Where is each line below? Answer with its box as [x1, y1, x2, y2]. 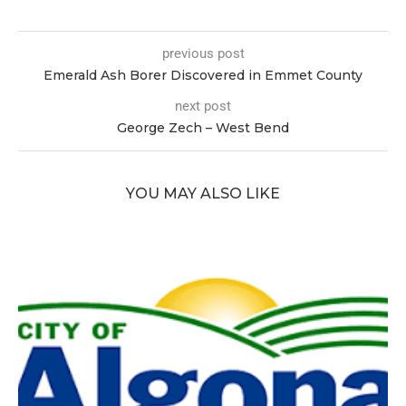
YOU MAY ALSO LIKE [126, 185, 280, 203]
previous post [161, 45, 245, 63]
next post [175, 98, 231, 115]
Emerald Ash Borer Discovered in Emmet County [43, 67, 362, 84]
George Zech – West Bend [117, 120, 289, 137]
